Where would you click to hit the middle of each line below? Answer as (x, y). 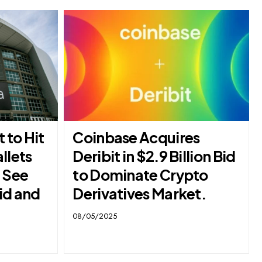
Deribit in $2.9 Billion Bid (154, 156)
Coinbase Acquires (136, 138)
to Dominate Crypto (140, 175)
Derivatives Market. (139, 194)
